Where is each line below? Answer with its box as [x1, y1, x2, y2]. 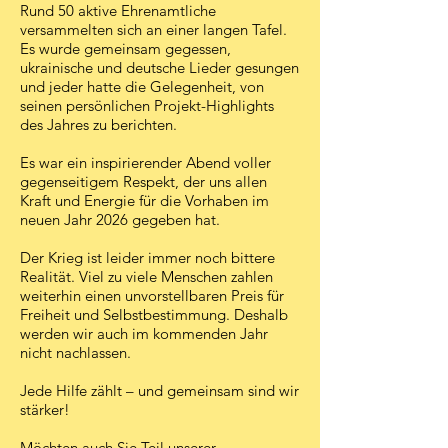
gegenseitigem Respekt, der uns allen [20, 172, 267, 191]
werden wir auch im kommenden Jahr [20, 324, 268, 343]
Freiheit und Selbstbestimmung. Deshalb [20, 305, 288, 324]
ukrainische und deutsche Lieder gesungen [20, 58, 299, 77]
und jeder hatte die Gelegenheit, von [20, 77, 264, 96]
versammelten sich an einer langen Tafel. [20, 20, 287, 39]
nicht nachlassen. [20, 343, 131, 362]
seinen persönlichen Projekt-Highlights [20, 96, 274, 115]
